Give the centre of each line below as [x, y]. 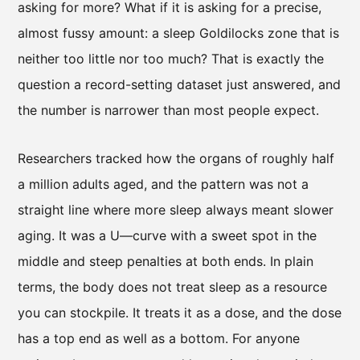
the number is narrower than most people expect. [168, 110]
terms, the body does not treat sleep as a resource [172, 286]
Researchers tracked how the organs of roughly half [176, 158]
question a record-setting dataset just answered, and [179, 84]
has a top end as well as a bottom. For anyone [159, 338]
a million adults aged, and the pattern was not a [163, 184]
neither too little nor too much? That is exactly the [171, 58]
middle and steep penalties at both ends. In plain [166, 261]
